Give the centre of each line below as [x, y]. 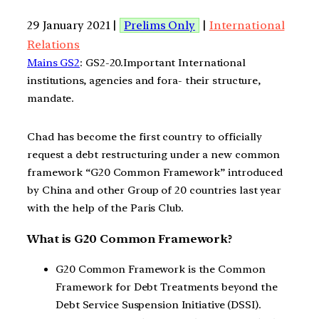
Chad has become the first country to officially [145, 137]
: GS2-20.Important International [163, 62]
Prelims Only [160, 25]
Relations [54, 44]
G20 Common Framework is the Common [161, 270]
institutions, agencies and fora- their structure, [144, 80]
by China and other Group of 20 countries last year [154, 190]
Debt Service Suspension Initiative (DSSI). [158, 305]
